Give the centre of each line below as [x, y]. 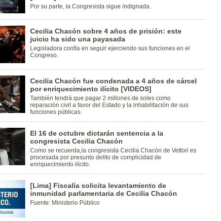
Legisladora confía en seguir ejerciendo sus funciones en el [110, 48]
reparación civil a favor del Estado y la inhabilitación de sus [109, 105]
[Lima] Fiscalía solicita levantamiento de [98, 185]
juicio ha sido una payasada [77, 39]
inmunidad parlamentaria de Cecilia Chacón [103, 193]
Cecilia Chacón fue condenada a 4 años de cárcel [113, 81]
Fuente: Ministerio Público [65, 203]
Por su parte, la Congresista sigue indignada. [90, 6]
